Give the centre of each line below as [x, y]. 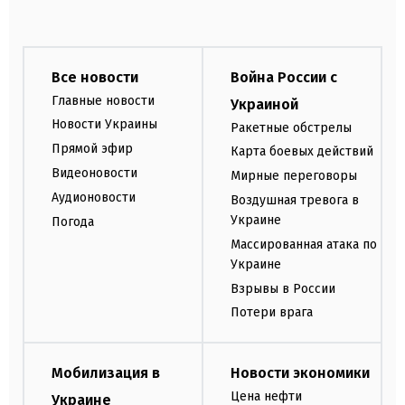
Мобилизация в [106, 373]
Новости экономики [300, 373]
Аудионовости [94, 197]
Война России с [284, 77]
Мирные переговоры [294, 176]
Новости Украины [104, 125]
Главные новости [103, 100]
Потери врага [272, 313]
